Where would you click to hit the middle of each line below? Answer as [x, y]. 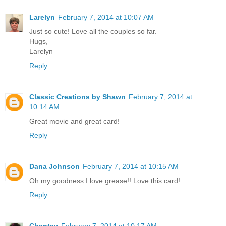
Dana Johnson [54, 167]
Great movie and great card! [74, 121]
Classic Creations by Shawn [77, 97]
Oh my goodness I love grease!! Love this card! [105, 181]
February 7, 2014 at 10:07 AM [106, 17]
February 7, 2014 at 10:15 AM [131, 167]
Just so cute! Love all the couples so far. [93, 32]
